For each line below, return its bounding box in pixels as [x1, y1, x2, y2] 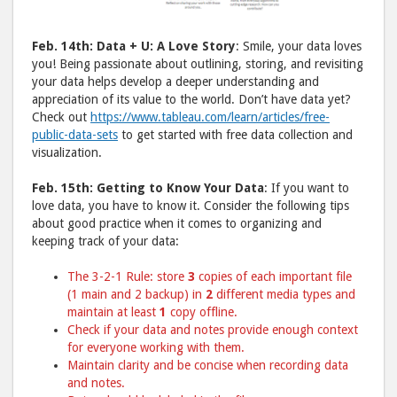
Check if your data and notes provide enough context [67, 323, 358, 338]
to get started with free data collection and [118, 128, 353, 143]
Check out [32, 110, 90, 125]
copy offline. [167, 305, 237, 320]
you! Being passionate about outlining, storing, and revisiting [32, 57, 363, 72]
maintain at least [67, 305, 160, 320]
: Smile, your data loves [236, 39, 362, 54]
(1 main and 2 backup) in [67, 287, 206, 302]
